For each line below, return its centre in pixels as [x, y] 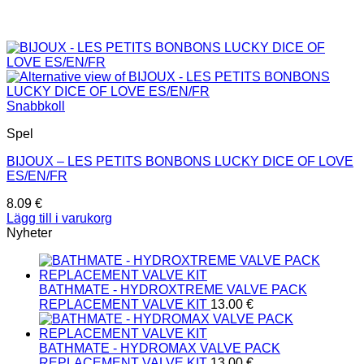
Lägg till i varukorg [59, 218]
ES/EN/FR [37, 175]
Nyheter [29, 232]
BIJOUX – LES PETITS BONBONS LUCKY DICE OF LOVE [180, 161]
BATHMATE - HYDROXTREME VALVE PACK [173, 289]
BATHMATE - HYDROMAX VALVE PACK [160, 348]
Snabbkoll [36, 106]
